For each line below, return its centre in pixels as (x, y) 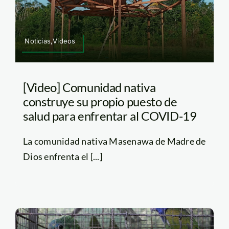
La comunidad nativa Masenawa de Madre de (114, 141)
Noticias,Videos (50, 41)
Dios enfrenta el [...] (62, 156)
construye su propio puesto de (100, 101)
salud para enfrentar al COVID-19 (110, 116)
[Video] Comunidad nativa (89, 87)
